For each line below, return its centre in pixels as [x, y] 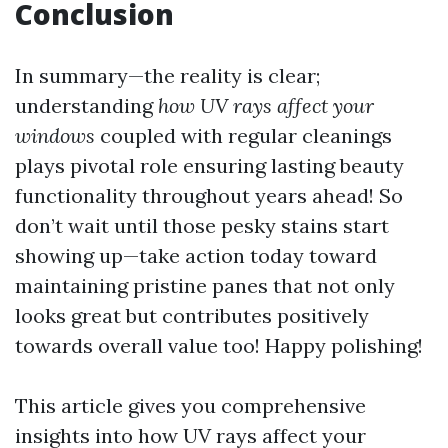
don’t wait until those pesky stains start [202, 225]
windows [55, 135]
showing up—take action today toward [196, 255]
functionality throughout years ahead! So [209, 195]
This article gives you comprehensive [190, 405]
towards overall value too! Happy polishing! [219, 345]
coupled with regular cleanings [243, 135]
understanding [86, 105]
